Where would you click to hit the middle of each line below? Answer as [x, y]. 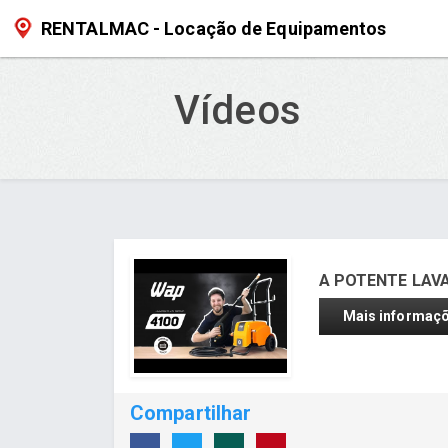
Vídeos [232, 110]
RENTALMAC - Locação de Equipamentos [214, 28]
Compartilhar [191, 413]
